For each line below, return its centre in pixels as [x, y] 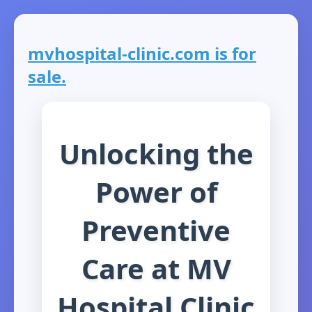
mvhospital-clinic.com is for [142, 54]
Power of [156, 192]
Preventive [156, 230]
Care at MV [156, 268]
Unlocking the [156, 153]
